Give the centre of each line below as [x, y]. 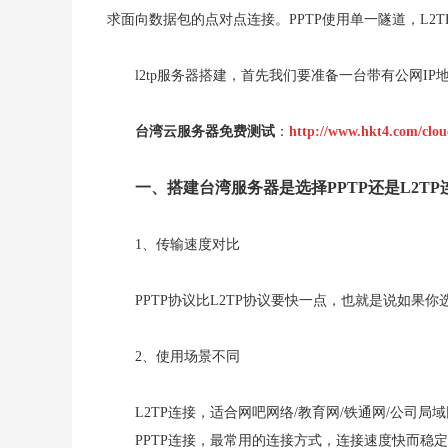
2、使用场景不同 [187, 356]
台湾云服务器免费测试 [205, 131]
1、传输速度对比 [187, 244]
